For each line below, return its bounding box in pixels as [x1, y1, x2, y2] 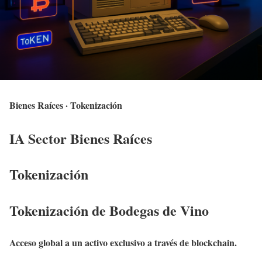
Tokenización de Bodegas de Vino [9, 200, 209, 221]
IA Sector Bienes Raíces [9, 127, 152, 149]
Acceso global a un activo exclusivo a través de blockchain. [9, 236, 237, 250]
